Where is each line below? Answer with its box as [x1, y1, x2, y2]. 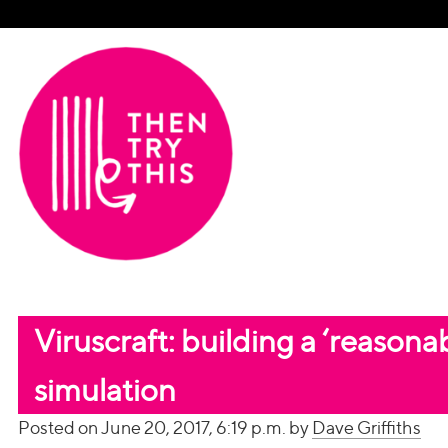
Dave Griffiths [312, 417, 421, 438]
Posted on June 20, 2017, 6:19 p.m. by [18, 417, 312, 438]
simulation [33, 371, 176, 408]
